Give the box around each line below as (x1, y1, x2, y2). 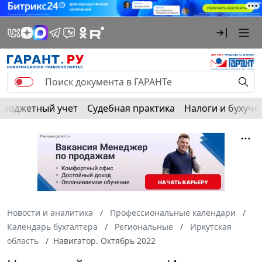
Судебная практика (87, 101, 175, 115)
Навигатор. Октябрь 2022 (53, 235, 156, 246)
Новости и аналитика (7, 206, 93, 218)
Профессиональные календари (110, 206, 236, 218)
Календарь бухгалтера (7, 220, 98, 232)
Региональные (115, 220, 173, 232)
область (7, 235, 39, 246)
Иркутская (190, 220, 232, 232)
